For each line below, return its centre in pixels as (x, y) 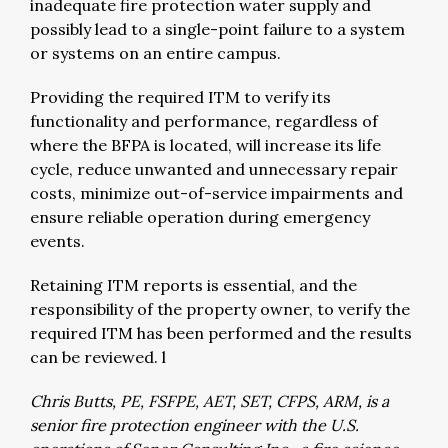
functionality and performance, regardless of (204, 120)
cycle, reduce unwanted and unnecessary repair (214, 168)
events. (57, 240)
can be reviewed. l (98, 356)
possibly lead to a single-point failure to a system (217, 28)
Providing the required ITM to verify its (180, 96)
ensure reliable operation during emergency (200, 216)
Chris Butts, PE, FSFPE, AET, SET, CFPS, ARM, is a (209, 400)
